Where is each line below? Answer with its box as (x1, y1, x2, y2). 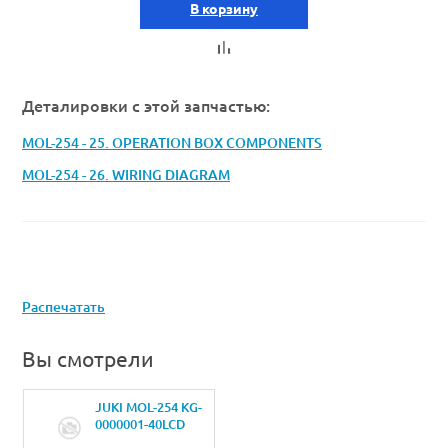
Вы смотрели (22, 347, 154, 372)
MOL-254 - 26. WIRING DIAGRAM (22, 167, 230, 184)
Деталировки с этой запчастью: (22, 96, 270, 115)
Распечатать (22, 299, 105, 316)
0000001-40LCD (94, 417, 185, 432)
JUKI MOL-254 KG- (94, 400, 202, 415)
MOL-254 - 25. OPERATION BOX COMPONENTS (22, 135, 322, 152)
